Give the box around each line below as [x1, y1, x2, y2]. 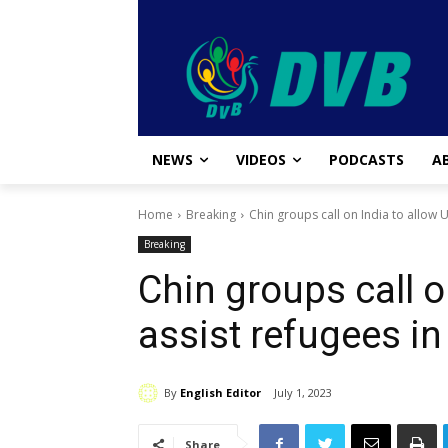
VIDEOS [236, 150, 286, 169]
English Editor [180, 384, 261, 400]
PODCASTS [329, 150, 404, 169]
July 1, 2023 [274, 385, 332, 401]
